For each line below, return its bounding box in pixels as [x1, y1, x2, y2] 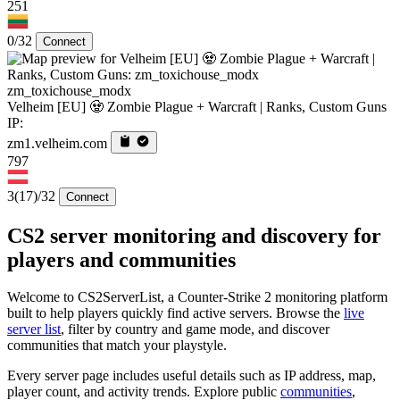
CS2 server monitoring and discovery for [7, 223, 381, 247]
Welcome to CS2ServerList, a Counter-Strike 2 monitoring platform [7, 289, 387, 305]
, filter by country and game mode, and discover [61, 321, 329, 337]
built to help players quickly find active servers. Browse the [7, 305, 344, 321]
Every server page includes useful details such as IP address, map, [7, 368, 376, 384]
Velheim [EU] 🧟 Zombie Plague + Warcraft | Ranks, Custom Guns [7, 98, 387, 114]
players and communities [7, 247, 236, 271]
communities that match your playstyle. [7, 337, 227, 354]
